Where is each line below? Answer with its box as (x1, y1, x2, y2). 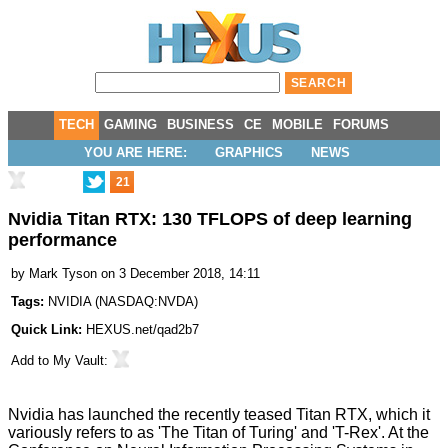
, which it (368, 406, 430, 424)
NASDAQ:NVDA (99, 294, 194, 310)
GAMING (104, 117, 157, 132)
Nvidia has (8, 406, 88, 424)
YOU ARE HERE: (84, 145, 187, 160)
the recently (154, 406, 244, 424)
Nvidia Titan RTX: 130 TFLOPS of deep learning (8, 209, 412, 230)
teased (244, 406, 292, 424)
